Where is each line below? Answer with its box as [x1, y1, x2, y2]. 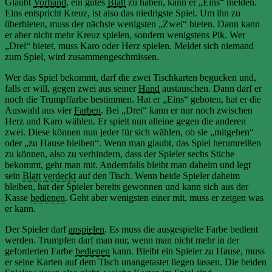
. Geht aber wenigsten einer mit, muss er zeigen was [65, 192, 263, 203]
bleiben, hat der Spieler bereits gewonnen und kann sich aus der [5, 181, 248, 192]
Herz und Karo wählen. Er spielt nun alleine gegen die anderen [5, 115, 246, 126]
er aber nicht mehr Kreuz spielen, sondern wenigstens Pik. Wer [5, 29, 245, 40]
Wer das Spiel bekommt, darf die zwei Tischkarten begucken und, [5, 72, 256, 83]
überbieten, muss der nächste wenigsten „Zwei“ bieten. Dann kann [5, 18, 260, 29]
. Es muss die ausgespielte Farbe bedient [104, 223, 258, 234]
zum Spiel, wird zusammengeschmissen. [5, 51, 159, 62]
